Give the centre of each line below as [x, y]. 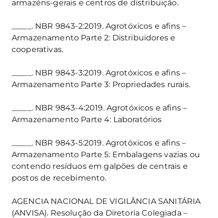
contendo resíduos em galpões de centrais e [100, 166]
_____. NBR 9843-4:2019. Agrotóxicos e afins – [100, 108]
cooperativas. [38, 49]
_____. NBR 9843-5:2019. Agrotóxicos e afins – [99, 143]
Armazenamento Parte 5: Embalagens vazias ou [106, 154]
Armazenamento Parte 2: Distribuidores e [94, 37]
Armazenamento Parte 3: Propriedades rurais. [101, 84]
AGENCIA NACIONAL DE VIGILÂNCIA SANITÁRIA [106, 201]
